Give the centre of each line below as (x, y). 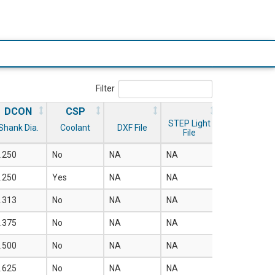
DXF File (132, 128)
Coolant (75, 128)
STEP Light (189, 124)
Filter (105, 89)
